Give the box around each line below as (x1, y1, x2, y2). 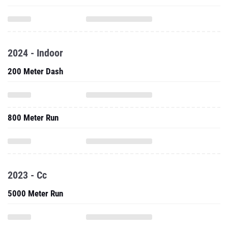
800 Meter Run (8, 112, 59, 123)
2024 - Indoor (8, 47, 63, 59)
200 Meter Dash (8, 66, 63, 76)
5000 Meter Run (8, 188, 63, 198)
